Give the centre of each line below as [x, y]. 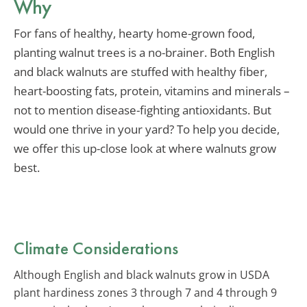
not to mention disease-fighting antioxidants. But [143, 110]
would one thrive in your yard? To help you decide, [147, 130]
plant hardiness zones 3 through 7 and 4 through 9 [145, 292]
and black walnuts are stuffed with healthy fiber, [140, 72]
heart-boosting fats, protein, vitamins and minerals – [152, 91]
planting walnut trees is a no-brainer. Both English [144, 53]
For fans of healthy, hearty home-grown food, [134, 34]
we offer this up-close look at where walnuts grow [145, 149]
